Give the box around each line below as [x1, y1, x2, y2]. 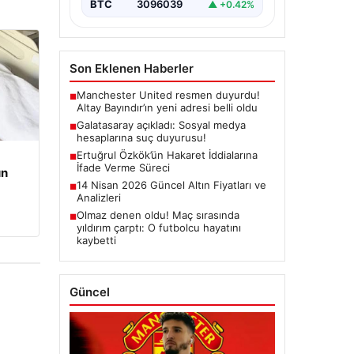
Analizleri [76, 191, 121, 205]
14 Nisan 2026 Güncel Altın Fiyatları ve [76, 179, 266, 192]
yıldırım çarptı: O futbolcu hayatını [76, 221, 241, 235]
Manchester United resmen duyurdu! [76, 88, 260, 102]
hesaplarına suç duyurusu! [76, 131, 206, 145]
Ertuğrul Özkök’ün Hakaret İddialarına [76, 149, 258, 162]
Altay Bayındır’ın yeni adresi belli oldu [76, 101, 258, 115]
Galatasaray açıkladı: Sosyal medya [76, 119, 246, 132]
